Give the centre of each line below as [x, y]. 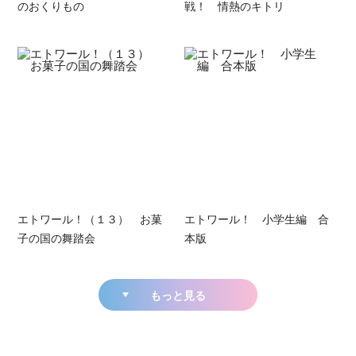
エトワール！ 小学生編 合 [256, 218]
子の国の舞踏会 [57, 237]
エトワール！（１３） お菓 [90, 218]
